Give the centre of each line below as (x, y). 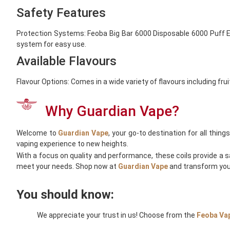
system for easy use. (51, 44)
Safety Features (61, 13)
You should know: (65, 195)
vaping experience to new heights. (72, 144)
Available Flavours (66, 61)
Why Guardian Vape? (112, 111)
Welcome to (37, 133)
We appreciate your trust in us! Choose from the (117, 215)
